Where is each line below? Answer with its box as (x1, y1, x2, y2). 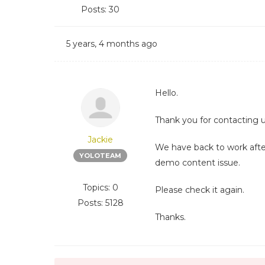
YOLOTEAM (79, 151, 121, 160)
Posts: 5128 (77, 198, 124, 208)
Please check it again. (155, 185, 244, 195)
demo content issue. (155, 157, 240, 168)
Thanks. (155, 212, 186, 222)
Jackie (88, 134, 113, 145)
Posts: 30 (81, 4, 119, 15)
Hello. (155, 88, 178, 98)
